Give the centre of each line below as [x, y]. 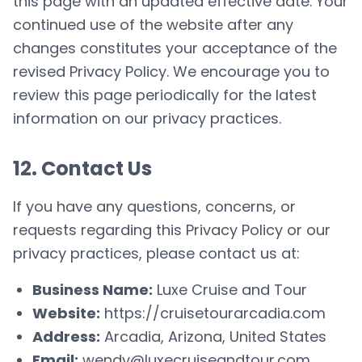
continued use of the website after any [153, 25]
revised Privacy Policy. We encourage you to [171, 72]
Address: [66, 337]
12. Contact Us [82, 168]
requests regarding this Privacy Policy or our [172, 230]
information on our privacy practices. [147, 118]
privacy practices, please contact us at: [156, 253]
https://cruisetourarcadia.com [215, 313]
